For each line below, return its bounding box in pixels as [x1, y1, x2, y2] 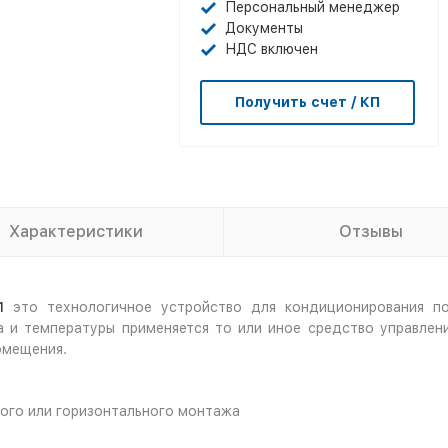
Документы [225, 20, 303, 36]
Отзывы [339, 222, 403, 241]
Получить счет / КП [235, 94, 380, 110]
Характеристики [9, 222, 143, 241]
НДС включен [225, 41, 318, 57]
